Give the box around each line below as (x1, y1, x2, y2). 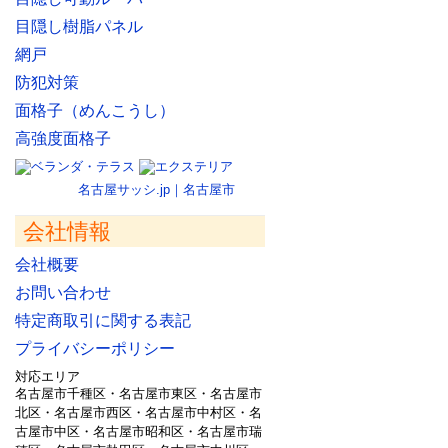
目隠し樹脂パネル (15, 18, 143, 35)
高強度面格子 (15, 130, 111, 147)
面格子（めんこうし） (15, 102, 175, 119)
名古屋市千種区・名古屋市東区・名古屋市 (15, 386, 262, 401)
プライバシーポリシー (15, 340, 175, 357)
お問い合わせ (15, 284, 111, 301)
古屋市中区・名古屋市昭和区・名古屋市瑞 (15, 424, 262, 439)
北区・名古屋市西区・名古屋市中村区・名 (15, 405, 262, 420)
